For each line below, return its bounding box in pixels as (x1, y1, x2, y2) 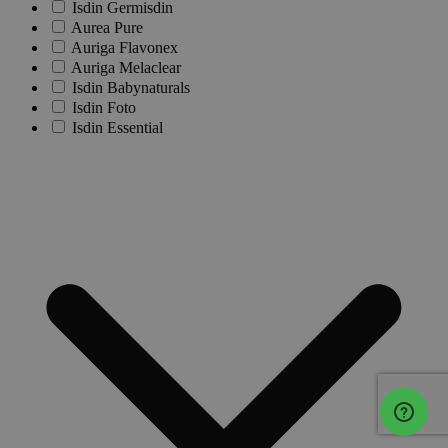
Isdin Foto (72, 99, 136, 117)
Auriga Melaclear (71, 59, 181, 77)
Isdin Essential (72, 119, 163, 137)
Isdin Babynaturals (72, 79, 190, 97)
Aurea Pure (71, 19, 143, 37)
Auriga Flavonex (71, 39, 178, 57)
